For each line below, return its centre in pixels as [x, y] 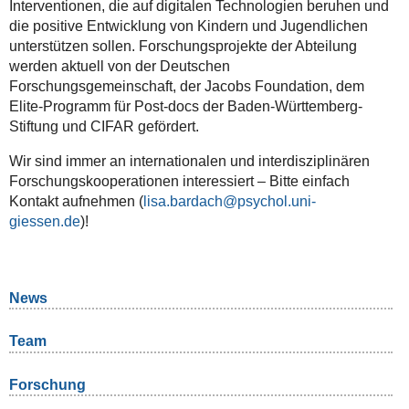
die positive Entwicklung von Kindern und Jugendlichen [188, 26]
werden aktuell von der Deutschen [119, 66]
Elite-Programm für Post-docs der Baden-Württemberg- [185, 106]
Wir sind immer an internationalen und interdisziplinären [189, 161]
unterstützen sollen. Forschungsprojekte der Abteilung [183, 46]
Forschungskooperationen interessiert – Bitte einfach [179, 181]
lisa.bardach [183, 201]
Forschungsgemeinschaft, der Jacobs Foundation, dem [186, 86]
